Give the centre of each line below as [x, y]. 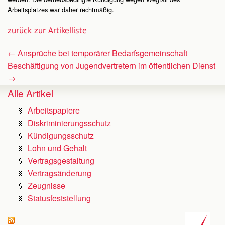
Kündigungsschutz [61, 136]
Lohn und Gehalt [57, 148]
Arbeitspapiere [53, 110]
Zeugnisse [46, 186]
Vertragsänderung [59, 173]
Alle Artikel [30, 93]
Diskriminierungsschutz [69, 123]
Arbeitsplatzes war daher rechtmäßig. [61, 10]
